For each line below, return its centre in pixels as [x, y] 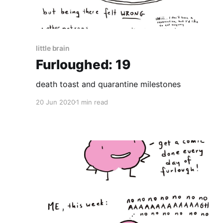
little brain [53, 48]
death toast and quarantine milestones [108, 84]
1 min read [92, 102]
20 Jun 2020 [56, 102]
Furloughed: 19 [83, 64]
